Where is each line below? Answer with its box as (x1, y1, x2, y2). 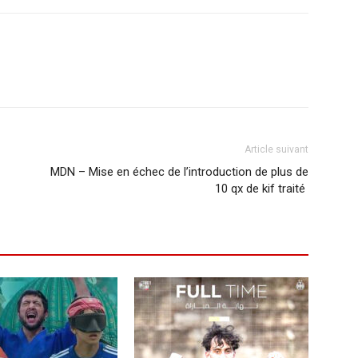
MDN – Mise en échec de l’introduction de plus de (50, 164, 308, 179)
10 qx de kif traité (215, 181, 308, 196)
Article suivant (245, 143, 308, 155)
